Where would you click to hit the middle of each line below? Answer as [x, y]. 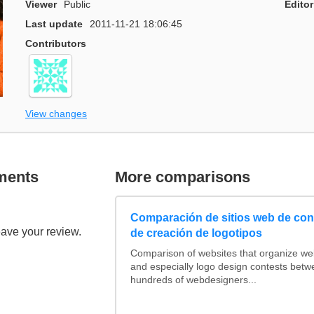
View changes [56, 113]
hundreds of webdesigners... [193, 280]
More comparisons [183, 177]
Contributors [56, 44]
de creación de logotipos [196, 233]
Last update [54, 24]
